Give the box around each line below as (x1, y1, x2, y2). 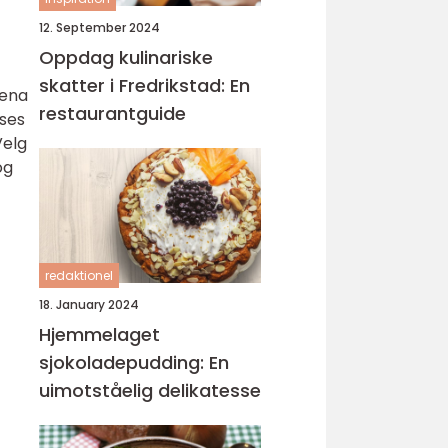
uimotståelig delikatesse (39, 378, 261, 403)
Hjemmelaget (39, 322, 160, 347)
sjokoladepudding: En (39, 350, 229, 375)
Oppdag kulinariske (39, 45, 213, 70)
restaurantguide (39, 101, 186, 126)
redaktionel (45, 267, 113, 284)
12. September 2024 (39, 19, 160, 36)
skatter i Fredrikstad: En (39, 73, 250, 98)
